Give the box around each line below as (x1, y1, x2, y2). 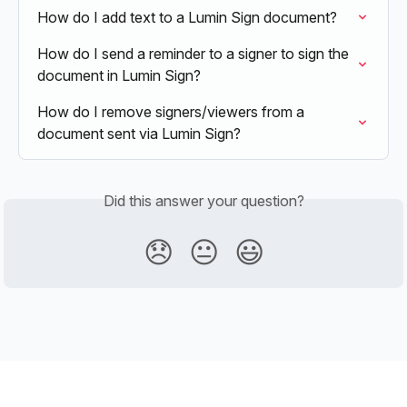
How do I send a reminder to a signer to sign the (37, 45, 352, 64)
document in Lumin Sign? (37, 66, 201, 85)
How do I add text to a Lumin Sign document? (37, 8, 337, 27)
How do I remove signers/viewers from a (37, 103, 308, 122)
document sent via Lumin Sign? (37, 124, 241, 144)
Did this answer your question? (103, 192, 304, 211)
